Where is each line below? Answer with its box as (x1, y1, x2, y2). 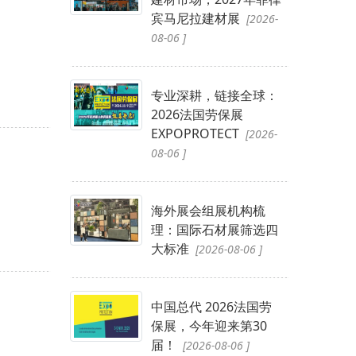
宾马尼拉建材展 (150, 9, 243, 27)
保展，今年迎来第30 (150, 316, 267, 335)
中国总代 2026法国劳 (150, 297, 272, 315)
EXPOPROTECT (150, 124, 242, 142)
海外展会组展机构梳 (150, 201, 265, 219)
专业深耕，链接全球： (150, 86, 278, 104)
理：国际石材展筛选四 (150, 220, 278, 238)
